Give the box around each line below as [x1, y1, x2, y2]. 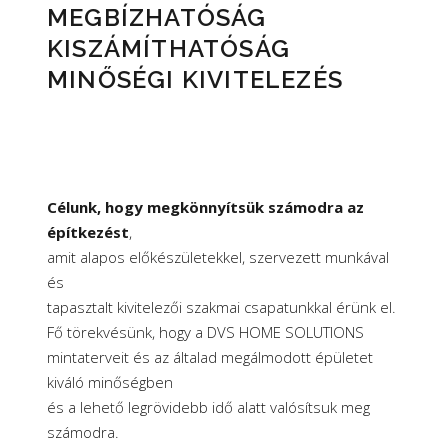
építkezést [47, 222, 129, 242]
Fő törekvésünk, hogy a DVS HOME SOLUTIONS [47, 322, 364, 342]
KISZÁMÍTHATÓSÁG [47, 34, 290, 63]
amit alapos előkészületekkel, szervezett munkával [47, 247, 389, 267]
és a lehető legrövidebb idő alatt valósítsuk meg [47, 397, 370, 417]
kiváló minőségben [47, 372, 173, 392]
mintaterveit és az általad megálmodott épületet [47, 347, 373, 367]
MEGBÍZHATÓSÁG [47, 3, 267, 32]
